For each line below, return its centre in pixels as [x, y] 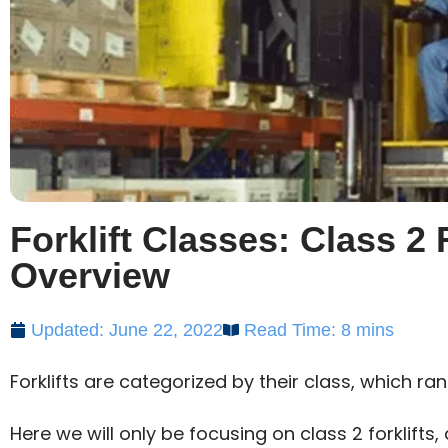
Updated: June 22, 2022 [127, 329]
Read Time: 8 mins [319, 329]
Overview [90, 275]
